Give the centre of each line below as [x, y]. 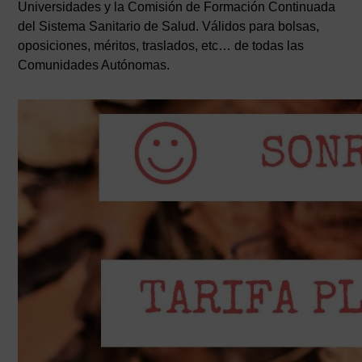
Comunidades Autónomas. [94, 65]
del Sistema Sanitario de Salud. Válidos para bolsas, [169, 26]
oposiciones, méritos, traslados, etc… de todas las [161, 46]
